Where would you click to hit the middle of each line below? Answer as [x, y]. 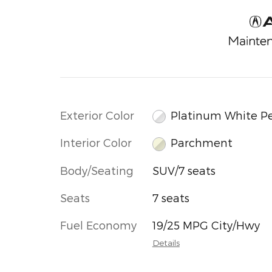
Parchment [202, 143]
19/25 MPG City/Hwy [206, 225]
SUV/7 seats [184, 170]
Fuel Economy [98, 225]
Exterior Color [97, 115]
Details [166, 242]
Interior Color [96, 143]
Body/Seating [97, 170]
